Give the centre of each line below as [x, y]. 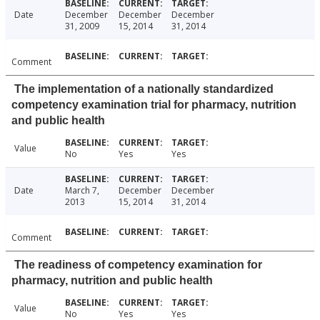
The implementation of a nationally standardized [144, 89]
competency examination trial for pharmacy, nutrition [154, 105]
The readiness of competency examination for [138, 265]
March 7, [82, 191]
